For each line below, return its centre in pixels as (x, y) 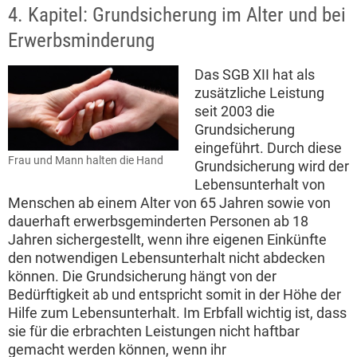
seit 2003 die (235, 112)
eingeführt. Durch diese (268, 148)
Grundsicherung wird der (272, 167)
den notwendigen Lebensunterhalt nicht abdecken (167, 258)
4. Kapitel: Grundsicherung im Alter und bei (177, 15)
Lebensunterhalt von (260, 185)
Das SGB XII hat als (255, 75)
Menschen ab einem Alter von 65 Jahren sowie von (169, 203)
